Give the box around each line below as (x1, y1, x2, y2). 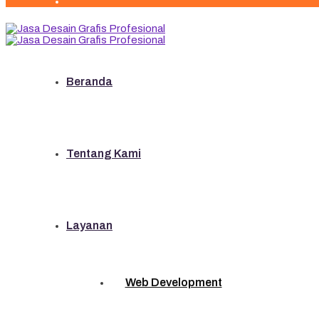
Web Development (125, 276, 222, 289)
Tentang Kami (66, 147, 141, 160)
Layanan (66, 219, 113, 232)
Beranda (66, 75, 113, 88)
